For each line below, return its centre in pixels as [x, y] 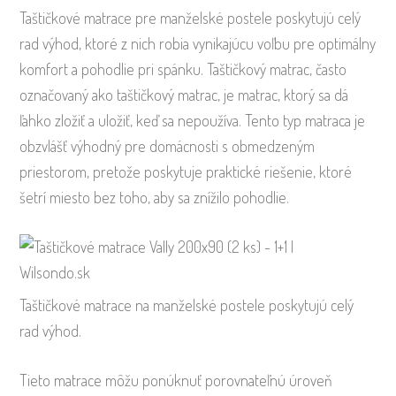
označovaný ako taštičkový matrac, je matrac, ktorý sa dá [184, 95]
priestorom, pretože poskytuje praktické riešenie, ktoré [186, 172]
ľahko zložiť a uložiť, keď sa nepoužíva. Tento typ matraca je [193, 121]
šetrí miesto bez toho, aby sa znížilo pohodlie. [155, 198]
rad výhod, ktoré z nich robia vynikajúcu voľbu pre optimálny [198, 44]
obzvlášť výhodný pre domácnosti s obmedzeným [168, 146]
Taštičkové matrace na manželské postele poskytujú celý [187, 305]
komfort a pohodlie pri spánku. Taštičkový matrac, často [183, 69]
